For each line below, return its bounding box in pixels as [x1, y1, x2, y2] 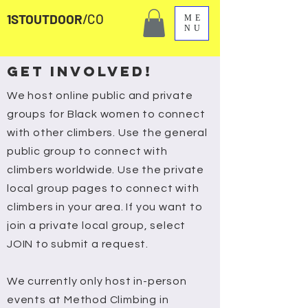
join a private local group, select [7, 219, 186, 231]
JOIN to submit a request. [7, 238, 149, 250]
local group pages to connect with [7, 182, 199, 194]
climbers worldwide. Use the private [7, 164, 205, 175]
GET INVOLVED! [7, 62, 153, 80]
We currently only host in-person [7, 275, 187, 287]
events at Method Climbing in [7, 294, 169, 305]
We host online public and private [7, 89, 193, 101]
